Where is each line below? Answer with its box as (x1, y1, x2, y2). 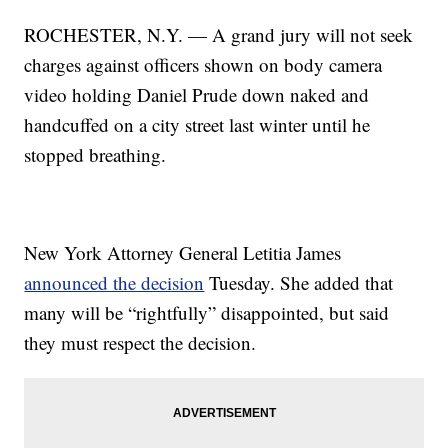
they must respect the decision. (24, 330, 257, 356)
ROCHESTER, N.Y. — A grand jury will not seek (24, 22, 414, 48)
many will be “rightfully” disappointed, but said (24, 300, 390, 326)
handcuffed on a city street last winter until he (24, 112, 371, 138)
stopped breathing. (24, 142, 167, 168)
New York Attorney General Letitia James (24, 240, 342, 266)
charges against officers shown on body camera (24, 52, 383, 78)
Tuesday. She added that (204, 270, 394, 296)
